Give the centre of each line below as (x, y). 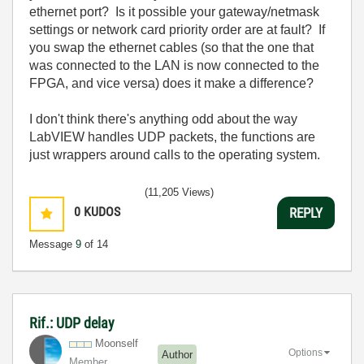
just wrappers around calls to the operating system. (175, 155)
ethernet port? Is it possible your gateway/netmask (174, 12)
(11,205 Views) (179, 192)
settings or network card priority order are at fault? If (177, 30)
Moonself (117, 343)
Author (177, 354)
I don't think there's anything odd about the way (163, 119)
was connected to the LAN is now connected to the (174, 65)
